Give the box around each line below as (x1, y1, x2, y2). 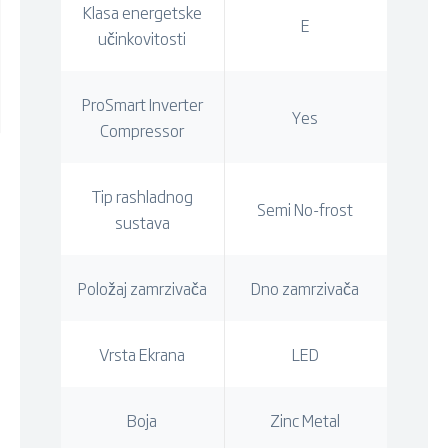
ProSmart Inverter (81, 91, 203, 116)
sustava (114, 209, 170, 234)
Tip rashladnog (91, 183, 193, 208)
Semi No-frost (257, 196, 354, 221)
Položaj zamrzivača (77, 275, 207, 300)
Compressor (100, 117, 185, 142)
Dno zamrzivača (251, 275, 360, 300)
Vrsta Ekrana (99, 341, 186, 366)
